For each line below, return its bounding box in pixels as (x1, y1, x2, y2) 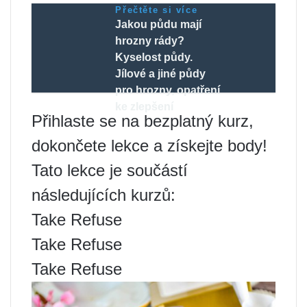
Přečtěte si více (115, 4, 198, 15)
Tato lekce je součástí (32, 160, 188, 180)
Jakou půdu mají (115, 18, 202, 30)
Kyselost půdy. (115, 51, 193, 63)
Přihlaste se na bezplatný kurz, (32, 111, 254, 130)
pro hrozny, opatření (115, 84, 221, 96)
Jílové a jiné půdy (115, 67, 206, 79)
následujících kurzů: (32, 185, 175, 204)
